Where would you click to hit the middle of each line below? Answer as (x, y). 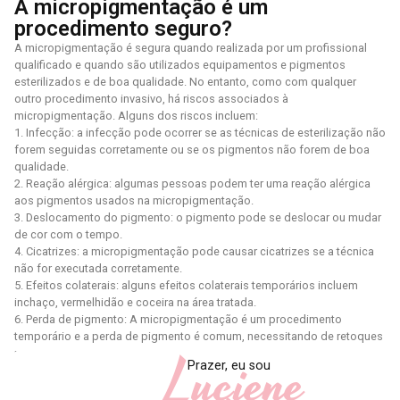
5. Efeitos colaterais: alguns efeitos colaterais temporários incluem (186, 286)
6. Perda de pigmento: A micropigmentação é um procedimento (178, 320)
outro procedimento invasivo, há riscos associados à (151, 99)
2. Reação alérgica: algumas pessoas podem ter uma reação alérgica (192, 184)
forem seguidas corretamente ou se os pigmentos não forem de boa (192, 150)
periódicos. (44, 354)
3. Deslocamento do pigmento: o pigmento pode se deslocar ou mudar (198, 218)
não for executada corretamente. (98, 269)
